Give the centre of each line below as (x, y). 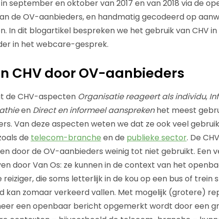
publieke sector (156, 137)
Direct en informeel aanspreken (92, 110)
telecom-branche (66, 137)
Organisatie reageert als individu (142, 96)
